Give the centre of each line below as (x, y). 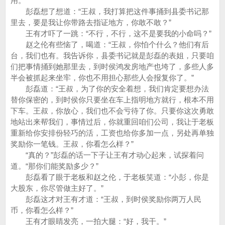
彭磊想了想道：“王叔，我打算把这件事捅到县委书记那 (110, 11)
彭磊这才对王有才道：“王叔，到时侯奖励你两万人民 (106, 199)
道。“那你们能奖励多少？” (54, 166)
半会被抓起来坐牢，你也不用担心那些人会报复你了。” (102, 78)
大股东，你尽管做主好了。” (57, 188)
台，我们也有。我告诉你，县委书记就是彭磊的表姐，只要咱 (112, 55)
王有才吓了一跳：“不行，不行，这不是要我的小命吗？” (111, 33)
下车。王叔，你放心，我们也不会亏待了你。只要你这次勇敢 (112, 111)
